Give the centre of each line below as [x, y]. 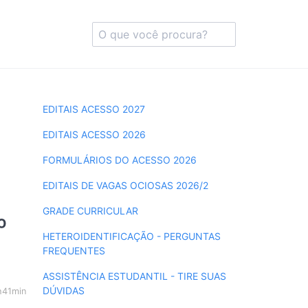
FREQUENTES [74, 251]
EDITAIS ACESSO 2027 [93, 109]
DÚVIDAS [63, 290]
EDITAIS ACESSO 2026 [94, 134]
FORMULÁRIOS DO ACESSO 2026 [119, 160]
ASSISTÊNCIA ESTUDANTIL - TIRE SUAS [134, 276]
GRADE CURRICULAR [90, 211]
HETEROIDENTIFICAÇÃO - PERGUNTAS [131, 236]
